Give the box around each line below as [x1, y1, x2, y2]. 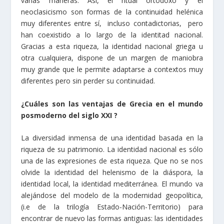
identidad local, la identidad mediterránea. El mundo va [21, 178, 203, 188]
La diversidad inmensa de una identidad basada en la [21, 132, 203, 142]
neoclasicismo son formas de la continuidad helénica [21, 7, 203, 17]
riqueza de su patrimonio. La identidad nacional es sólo [21, 144, 203, 154]
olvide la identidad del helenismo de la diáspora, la [21, 167, 203, 177]
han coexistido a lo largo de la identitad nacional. [21, 30, 203, 40]
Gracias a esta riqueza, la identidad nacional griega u [21, 41, 203, 51]
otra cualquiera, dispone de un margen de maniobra [21, 53, 203, 63]
